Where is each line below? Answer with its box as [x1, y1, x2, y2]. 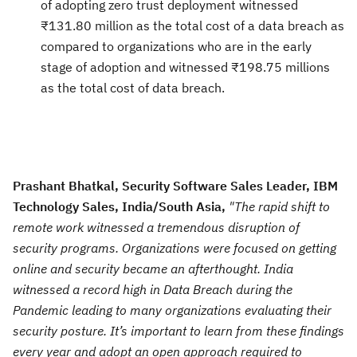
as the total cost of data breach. [41, 79, 225, 96]
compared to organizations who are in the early [41, 37, 312, 54]
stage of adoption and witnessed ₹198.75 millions [41, 58, 330, 75]
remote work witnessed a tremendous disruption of [13, 218, 300, 235]
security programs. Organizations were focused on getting [13, 239, 336, 256]
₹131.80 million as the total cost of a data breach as [41, 17, 344, 33]
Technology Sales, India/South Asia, [13, 198, 226, 214]
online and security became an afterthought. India [13, 260, 293, 277]
